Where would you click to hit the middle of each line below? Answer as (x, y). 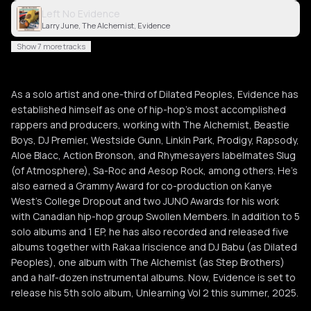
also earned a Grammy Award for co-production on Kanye (142, 186)
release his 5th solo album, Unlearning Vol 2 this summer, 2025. (155, 293)
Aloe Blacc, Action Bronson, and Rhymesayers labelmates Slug (153, 155)
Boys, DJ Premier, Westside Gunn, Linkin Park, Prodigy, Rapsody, (155, 140)
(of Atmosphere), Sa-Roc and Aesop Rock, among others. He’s (154, 170)
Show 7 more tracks (51, 46)
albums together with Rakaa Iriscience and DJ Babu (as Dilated (154, 247)
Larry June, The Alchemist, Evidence (106, 25)
